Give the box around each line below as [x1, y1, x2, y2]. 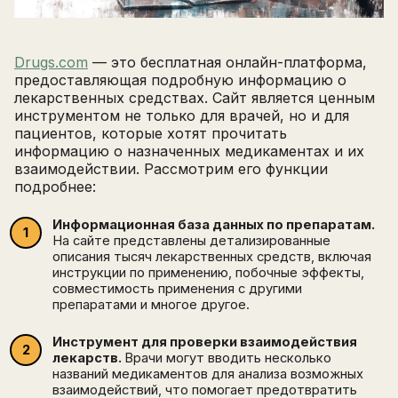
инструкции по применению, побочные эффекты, [52, 265, 364, 282]
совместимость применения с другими [52, 281, 302, 298]
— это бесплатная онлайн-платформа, [88, 53, 367, 72]
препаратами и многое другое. [52, 297, 250, 314]
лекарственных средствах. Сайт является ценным [14, 89, 375, 107]
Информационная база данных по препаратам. [52, 217, 375, 234]
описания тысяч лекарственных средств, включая [52, 249, 371, 266]
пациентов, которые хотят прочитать [14, 124, 287, 143]
